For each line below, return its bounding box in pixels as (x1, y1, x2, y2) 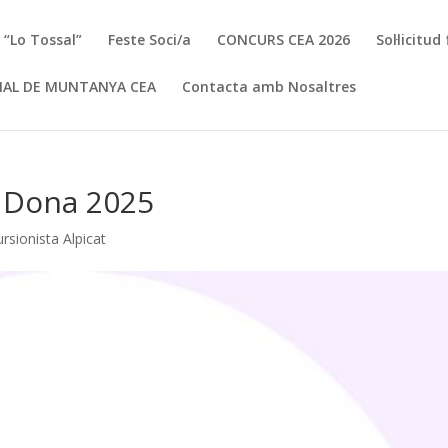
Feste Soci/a (108, 30, 192, 49)
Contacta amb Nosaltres (182, 77, 357, 96)
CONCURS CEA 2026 (217, 30, 351, 49)
